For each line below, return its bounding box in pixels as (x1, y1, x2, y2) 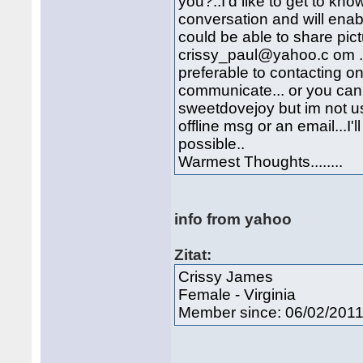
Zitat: (174, 246, 212, 263)
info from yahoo (174, 211, 293, 228)
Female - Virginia (178, 286, 297, 303)
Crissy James (178, 268, 274, 285)
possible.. (178, 135, 246, 152)
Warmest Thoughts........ (178, 153, 344, 170)
